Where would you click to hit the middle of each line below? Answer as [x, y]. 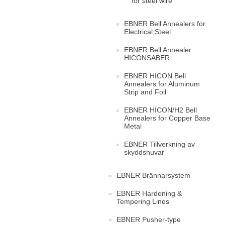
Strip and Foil [145, 92]
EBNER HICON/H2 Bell [160, 110]
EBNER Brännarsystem [153, 175]
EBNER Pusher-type [149, 219]
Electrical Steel [147, 32]
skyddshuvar [144, 152]
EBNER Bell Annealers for [165, 24]
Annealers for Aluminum [162, 84]
